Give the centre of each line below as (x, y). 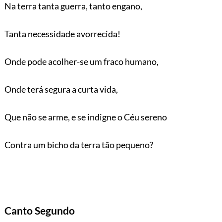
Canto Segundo (39, 210)
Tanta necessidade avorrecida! (62, 33)
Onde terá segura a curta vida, (61, 89)
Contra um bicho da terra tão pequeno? (79, 144)
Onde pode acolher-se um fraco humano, (81, 61)
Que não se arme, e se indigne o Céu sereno (85, 117)
